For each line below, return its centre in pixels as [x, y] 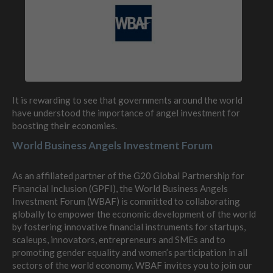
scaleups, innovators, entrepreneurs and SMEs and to [119, 239]
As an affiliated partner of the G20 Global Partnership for [128, 175]
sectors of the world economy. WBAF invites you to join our [132, 265]
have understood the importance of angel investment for [126, 112]
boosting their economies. [65, 125]
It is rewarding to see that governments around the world [127, 100]
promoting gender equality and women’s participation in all [130, 252]
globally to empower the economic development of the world [134, 214]
